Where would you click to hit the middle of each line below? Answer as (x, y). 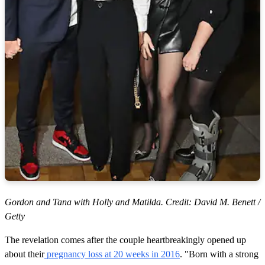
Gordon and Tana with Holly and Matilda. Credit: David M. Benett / (132, 202)
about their (25, 254)
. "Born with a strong (219, 254)
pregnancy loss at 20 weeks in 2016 (112, 254)
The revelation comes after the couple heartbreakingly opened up (125, 240)
